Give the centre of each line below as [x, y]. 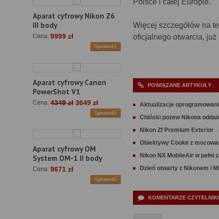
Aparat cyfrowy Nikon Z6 [74, 16]
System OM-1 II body [67, 158]
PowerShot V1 [56, 92]
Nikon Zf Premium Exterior [177, 130]
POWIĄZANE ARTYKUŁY [179, 85]
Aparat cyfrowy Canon [69, 83]
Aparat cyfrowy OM [64, 149]
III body [45, 25]
